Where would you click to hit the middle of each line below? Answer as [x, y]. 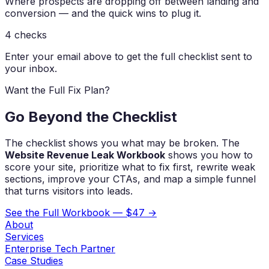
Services [24, 237]
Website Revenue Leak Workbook [85, 155]
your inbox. [31, 68]
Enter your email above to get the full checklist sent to [128, 56]
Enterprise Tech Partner [60, 249]
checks [29, 35]
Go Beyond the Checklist [91, 116]
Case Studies [34, 261]
